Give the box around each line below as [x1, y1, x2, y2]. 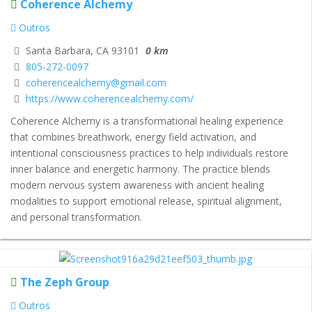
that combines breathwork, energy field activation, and [10, 130, 256, 144]
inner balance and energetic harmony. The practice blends [10, 162, 270, 176]
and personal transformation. [10, 210, 142, 224]
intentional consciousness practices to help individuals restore [10, 146, 288, 160]
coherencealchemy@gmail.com [26, 75, 166, 89]
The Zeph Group [20, 274, 109, 290]
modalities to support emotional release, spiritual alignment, [10, 194, 282, 208]
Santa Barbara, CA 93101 [23, 43, 139, 57]
